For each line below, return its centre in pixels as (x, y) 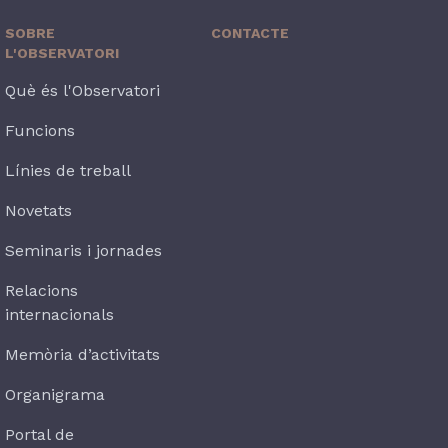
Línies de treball (68, 170)
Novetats (39, 210)
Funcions (40, 130)
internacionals (60, 314)
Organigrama (55, 394)
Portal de (40, 434)
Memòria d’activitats (83, 354)
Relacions (42, 290)
